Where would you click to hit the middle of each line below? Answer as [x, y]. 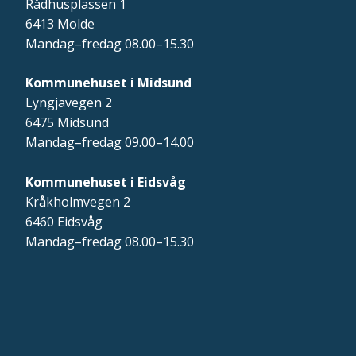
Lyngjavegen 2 [69, 103]
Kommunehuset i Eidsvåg [106, 182]
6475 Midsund [67, 123]
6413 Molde [60, 24]
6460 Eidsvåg [64, 222]
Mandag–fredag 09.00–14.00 [110, 143]
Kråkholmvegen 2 [78, 202]
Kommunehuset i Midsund [108, 83]
